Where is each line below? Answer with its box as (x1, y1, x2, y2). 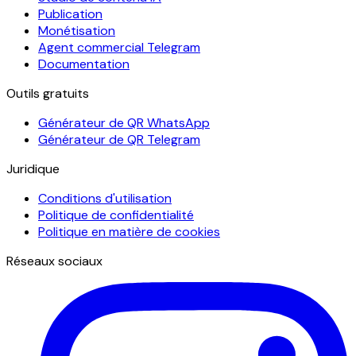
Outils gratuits (6, 84, 89, 102)
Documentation (38, 55, 130, 72)
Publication (38, 5, 103, 22)
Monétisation (38, 21, 115, 39)
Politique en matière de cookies (38, 222, 220, 240)
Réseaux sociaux (6, 252, 103, 269)
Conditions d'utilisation (38, 189, 172, 207)
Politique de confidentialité (38, 206, 194, 223)
